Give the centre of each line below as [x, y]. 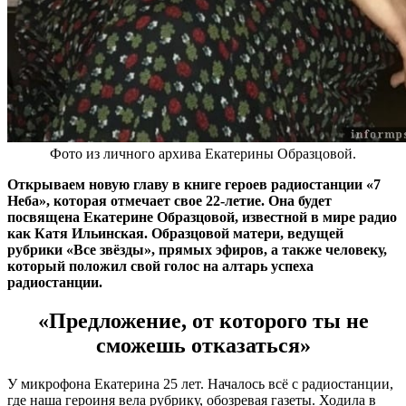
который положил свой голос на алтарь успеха [160, 266]
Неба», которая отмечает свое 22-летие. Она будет [169, 200]
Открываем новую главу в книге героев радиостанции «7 [194, 184]
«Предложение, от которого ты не [203, 320]
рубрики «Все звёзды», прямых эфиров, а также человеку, [197, 249]
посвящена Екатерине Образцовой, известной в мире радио [202, 217]
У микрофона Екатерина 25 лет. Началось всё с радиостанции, [200, 383]
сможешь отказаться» [203, 345]
